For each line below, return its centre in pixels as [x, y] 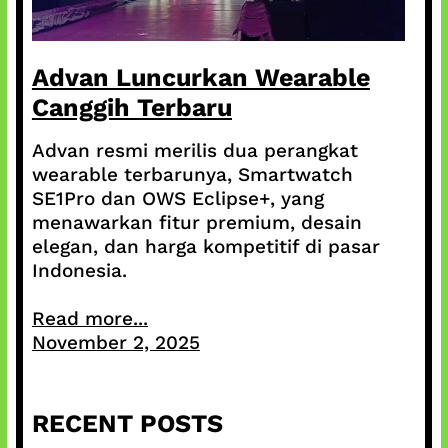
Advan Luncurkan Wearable [200, 78]
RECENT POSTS [127, 424]
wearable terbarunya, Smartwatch [192, 175]
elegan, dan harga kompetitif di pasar [205, 247]
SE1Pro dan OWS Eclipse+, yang [177, 199]
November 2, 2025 [115, 343]
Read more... [89, 319]
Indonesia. [79, 271]
